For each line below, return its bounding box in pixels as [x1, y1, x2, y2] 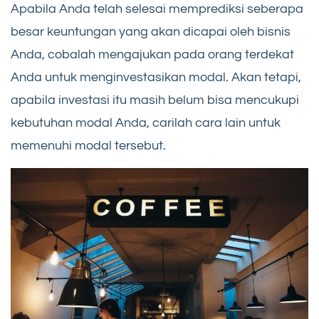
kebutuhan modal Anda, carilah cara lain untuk [11, 115, 281, 130]
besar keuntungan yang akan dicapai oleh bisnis [11, 24, 291, 38]
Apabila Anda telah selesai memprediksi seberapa [11, 1, 303, 16]
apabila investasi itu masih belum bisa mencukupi [11, 93, 299, 107]
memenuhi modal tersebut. [11, 138, 166, 152]
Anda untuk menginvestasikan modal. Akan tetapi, [11, 70, 301, 84]
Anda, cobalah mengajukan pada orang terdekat [11, 47, 294, 61]
